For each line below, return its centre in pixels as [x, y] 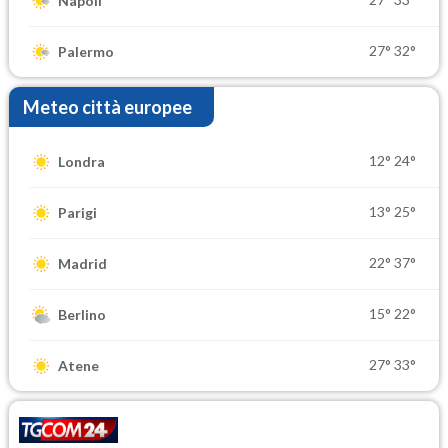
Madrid [82, 264]
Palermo [86, 52]
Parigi [77, 213]
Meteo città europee [107, 106]
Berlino [82, 315]
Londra [81, 162]
